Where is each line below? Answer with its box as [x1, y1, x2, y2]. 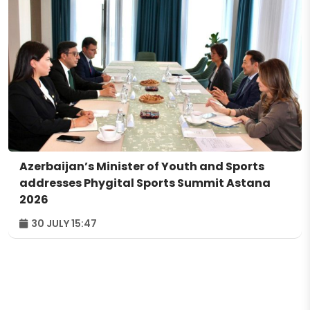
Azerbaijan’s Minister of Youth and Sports [19, 158, 264, 175]
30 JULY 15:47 [29, 217, 97, 231]
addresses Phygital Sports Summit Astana [19, 175, 271, 192]
